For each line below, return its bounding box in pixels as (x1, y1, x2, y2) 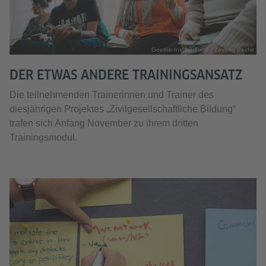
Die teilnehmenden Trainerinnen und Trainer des (9, 90, 214, 100)
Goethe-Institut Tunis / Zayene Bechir (151, 46, 254, 53)
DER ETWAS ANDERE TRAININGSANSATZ (9, 67, 242, 83)
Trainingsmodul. (9, 132, 77, 143)
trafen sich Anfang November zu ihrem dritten (9, 118, 198, 129)
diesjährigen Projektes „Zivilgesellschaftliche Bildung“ (9, 104, 236, 115)
